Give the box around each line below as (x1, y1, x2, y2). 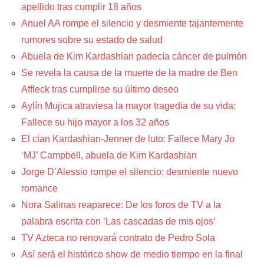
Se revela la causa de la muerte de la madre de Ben (21, 67, 237, 78)
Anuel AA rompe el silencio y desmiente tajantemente (21, 18, 243, 28)
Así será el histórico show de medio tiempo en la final (21, 249, 243, 259)
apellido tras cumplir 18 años (21, 1, 141, 12)
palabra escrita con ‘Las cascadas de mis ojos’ (21, 216, 216, 226)
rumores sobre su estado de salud (21, 34, 163, 45)
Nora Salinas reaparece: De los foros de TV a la (21, 199, 221, 210)
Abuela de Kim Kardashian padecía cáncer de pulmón (21, 51, 247, 61)
